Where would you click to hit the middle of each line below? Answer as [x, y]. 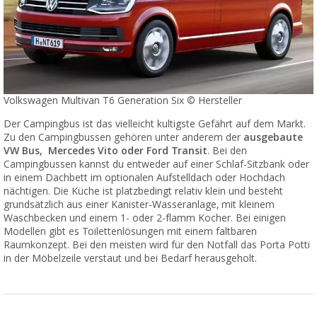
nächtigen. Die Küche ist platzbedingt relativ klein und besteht [143, 191]
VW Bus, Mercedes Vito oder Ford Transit [105, 151]
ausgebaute [273, 138]
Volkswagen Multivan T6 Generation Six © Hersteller [123, 101]
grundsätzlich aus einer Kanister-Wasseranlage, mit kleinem [139, 205]
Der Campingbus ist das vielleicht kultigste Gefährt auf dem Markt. [155, 124]
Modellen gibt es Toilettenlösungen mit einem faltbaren [130, 232]
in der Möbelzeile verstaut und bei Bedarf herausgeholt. [130, 259]
